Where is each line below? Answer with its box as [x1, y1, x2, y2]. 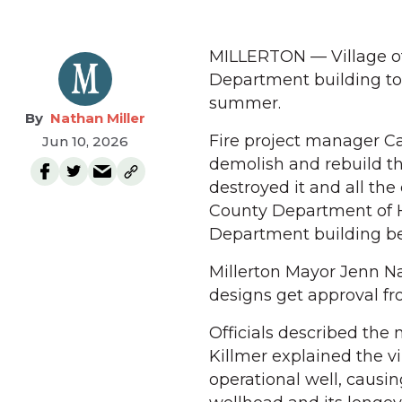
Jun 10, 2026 [42, 133, 128, 150]
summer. [209, 93, 281, 113]
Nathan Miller [50, 109, 145, 127]
